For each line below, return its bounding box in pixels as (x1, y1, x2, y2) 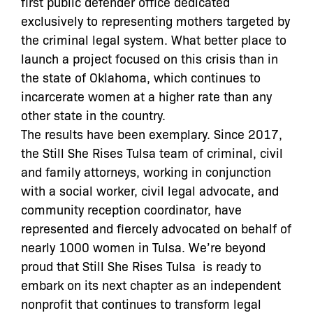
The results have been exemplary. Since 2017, (21, 124, 282, 142)
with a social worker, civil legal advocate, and (21, 181, 279, 198)
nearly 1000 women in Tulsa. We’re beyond (21, 238, 265, 255)
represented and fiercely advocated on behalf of (21, 219, 291, 236)
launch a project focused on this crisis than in (21, 49, 278, 66)
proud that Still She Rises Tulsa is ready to (21, 256, 261, 274)
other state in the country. (21, 105, 166, 123)
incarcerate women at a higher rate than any (21, 87, 272, 104)
